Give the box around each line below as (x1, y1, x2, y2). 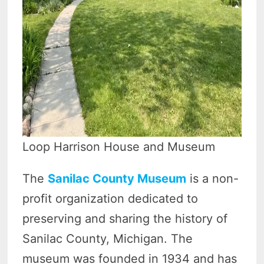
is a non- (186, 171, 239, 186)
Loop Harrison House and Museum (22, 140, 216, 154)
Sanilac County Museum (48, 171, 187, 186)
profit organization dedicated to (22, 192, 199, 206)
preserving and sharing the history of (22, 212, 228, 226)
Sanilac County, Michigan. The (22, 232, 193, 246)
